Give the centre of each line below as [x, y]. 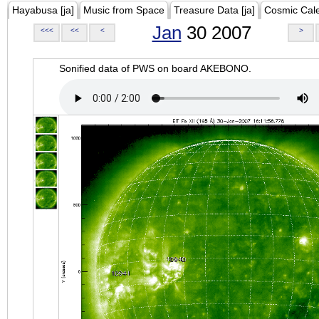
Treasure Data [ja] [214, 10]
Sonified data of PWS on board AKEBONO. [155, 68]
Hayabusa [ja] [43, 10]
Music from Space [124, 10]
